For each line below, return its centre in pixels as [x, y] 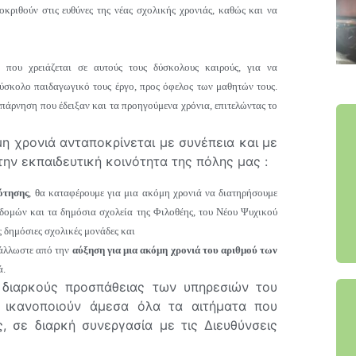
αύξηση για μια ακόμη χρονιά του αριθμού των [174, 250]
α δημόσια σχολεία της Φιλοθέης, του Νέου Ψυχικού [164, 212]
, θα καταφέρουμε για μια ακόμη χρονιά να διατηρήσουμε [153, 193]
